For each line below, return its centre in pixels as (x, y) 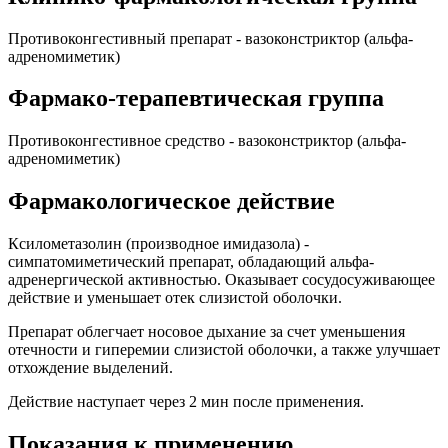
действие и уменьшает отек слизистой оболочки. (175, 298)
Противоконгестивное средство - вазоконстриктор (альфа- (207, 141)
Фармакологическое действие (171, 201)
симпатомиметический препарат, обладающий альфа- (191, 262)
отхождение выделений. (90, 368)
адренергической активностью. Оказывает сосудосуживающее (221, 280)
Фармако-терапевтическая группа (196, 98)
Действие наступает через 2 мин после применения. (186, 402)
